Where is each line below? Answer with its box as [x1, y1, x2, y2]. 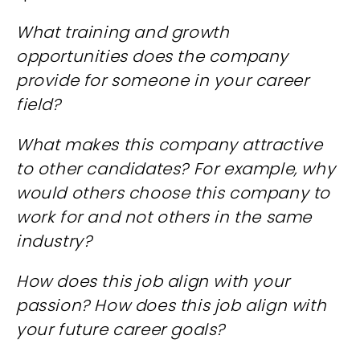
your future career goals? [16, 318, 230, 341]
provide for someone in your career [16, 69, 309, 92]
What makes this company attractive [16, 133, 323, 156]
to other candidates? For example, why [16, 157, 336, 180]
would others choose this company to [16, 182, 331, 204]
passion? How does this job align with [16, 294, 327, 317]
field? [16, 93, 61, 116]
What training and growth [16, 21, 230, 43]
